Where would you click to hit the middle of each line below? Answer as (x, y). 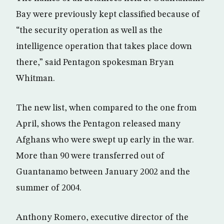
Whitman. (35, 78)
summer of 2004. (49, 188)
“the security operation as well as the (89, 30)
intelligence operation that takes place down (104, 46)
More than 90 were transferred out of (90, 156)
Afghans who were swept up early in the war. (105, 140)
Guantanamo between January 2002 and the (103, 172)
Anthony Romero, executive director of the (102, 217)
